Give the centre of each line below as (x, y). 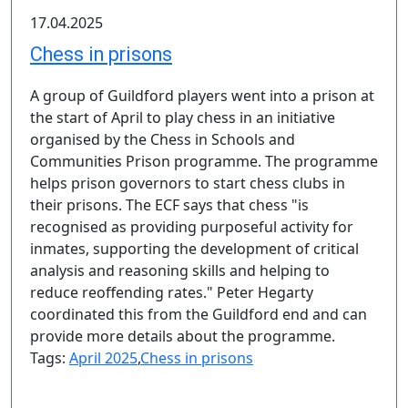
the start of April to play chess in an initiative (183, 117)
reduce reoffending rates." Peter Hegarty (172, 292)
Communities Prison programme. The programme (204, 161)
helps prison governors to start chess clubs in (188, 183)
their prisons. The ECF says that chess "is (169, 205)
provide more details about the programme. (183, 336)
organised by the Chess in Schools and (163, 139)
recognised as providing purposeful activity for (192, 227)
